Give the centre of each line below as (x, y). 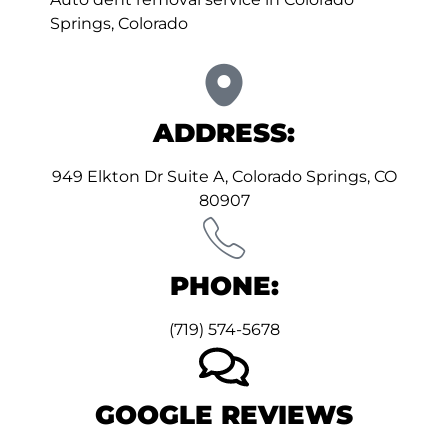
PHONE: (224, 285)
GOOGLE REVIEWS (224, 414)
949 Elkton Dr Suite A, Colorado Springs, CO (224, 176)
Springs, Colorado (119, 23)
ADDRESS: (224, 132)
